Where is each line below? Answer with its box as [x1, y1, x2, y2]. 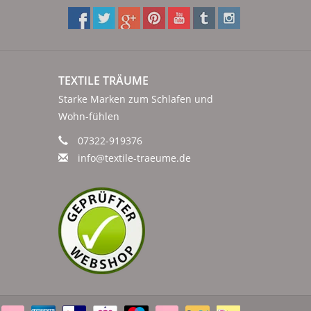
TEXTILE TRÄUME [58, 73, 149, 89]
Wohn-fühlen [58, 110, 119, 124]
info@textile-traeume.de [77, 151, 191, 165]
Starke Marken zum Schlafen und [58, 92, 213, 106]
